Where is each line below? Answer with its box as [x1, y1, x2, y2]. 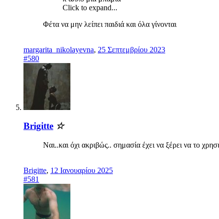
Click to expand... [63, 3, 117, 12]
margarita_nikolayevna [23, 45, 94, 54]
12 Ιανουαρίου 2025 [50, 166, 113, 175]
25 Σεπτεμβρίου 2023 [98, 45, 165, 54]
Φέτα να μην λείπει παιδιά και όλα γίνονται [43, 20, 180, 28]
